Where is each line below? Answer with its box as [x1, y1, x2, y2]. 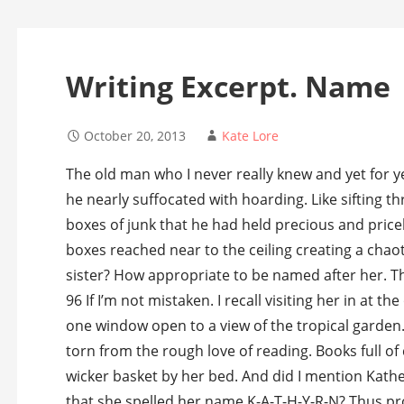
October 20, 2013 [83, 127, 186, 145]
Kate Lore [221, 127, 279, 145]
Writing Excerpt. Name [65, 67, 390, 106]
